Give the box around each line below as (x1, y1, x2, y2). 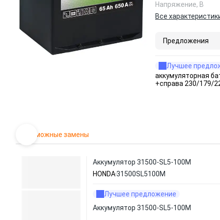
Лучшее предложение (104, 190, 176, 198)
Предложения (163, 37, 209, 45)
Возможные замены (24, 131, 89, 138)
